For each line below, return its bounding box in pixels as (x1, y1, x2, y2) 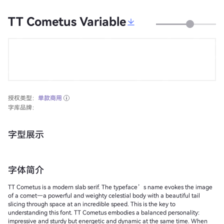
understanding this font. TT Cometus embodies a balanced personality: (8, 209, 74, 216)
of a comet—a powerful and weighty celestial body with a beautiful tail (8, 192, 200, 199)
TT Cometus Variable (8, 14, 126, 29)
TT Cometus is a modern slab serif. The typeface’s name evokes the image (8, 183, 212, 190)
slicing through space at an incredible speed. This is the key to (8, 200, 175, 207)
